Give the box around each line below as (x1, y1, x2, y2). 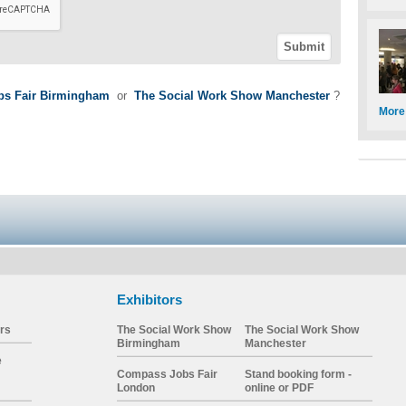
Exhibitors (116, 292, 182, 307)
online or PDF (244, 382, 314, 393)
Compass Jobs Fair (116, 368, 217, 380)
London (116, 382, 155, 393)
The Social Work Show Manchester (133, 89, 333, 102)
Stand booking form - (244, 368, 352, 380)
